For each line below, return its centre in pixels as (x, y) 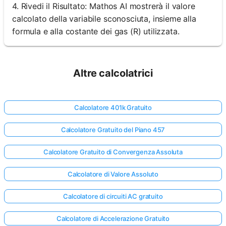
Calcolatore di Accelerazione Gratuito (113, 218)
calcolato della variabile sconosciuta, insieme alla (104, 19)
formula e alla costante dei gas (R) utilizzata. (96, 31)
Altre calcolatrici (113, 73)
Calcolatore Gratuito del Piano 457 (113, 130)
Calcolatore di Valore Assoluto (113, 174)
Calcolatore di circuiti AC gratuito (113, 196)
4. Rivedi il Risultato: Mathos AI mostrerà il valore (104, 6)
